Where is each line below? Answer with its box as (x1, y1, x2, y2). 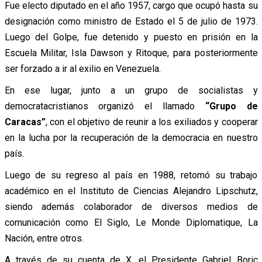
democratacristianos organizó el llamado (4, 100, 205, 112)
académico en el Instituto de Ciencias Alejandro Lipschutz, (4, 185, 258, 196)
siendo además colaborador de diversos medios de (4, 201, 258, 212)
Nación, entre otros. (4, 232, 84, 244)
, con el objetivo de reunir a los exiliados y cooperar (45, 116, 258, 127)
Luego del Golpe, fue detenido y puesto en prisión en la (4, 31, 258, 43)
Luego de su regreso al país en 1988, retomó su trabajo (4, 169, 258, 181)
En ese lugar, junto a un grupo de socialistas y (4, 84, 258, 96)
